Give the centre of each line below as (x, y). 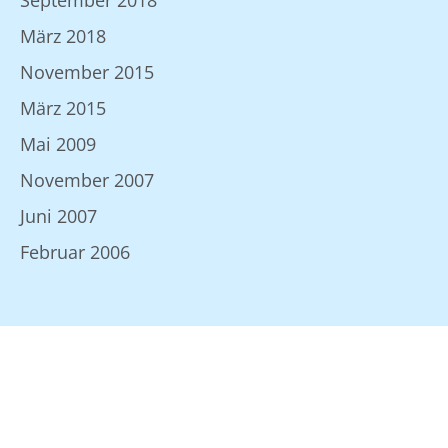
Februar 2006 (75, 252)
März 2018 (63, 36)
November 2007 (87, 180)
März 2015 (63, 108)
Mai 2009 (58, 144)
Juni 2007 (58, 216)
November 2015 (87, 72)
